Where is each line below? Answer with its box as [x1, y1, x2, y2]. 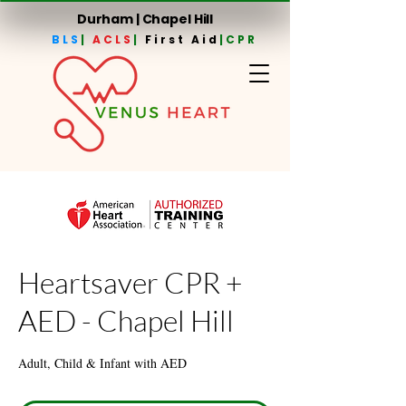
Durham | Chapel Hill [76, 10, 214, 28]
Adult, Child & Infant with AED [18, 354, 187, 372]
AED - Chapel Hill [18, 303, 234, 338]
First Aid [144, 32, 219, 47]
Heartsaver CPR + [18, 265, 243, 300]
